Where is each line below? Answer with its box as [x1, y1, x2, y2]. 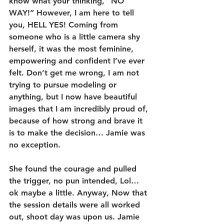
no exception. [9, 139, 60, 149]
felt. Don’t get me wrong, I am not [9, 67, 141, 77]
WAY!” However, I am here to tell [9, 7, 136, 17]
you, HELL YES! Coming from [9, 19, 120, 29]
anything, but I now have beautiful [9, 91, 139, 101]
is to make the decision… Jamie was [9, 127, 147, 137]
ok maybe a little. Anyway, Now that [9, 187, 149, 197]
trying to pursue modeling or [9, 79, 119, 89]
